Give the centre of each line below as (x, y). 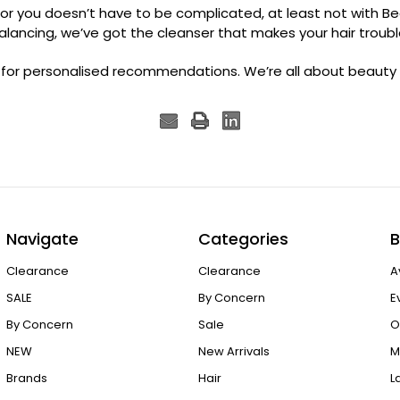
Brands (26, 379)
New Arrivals (234, 352)
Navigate (42, 238)
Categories (244, 238)
